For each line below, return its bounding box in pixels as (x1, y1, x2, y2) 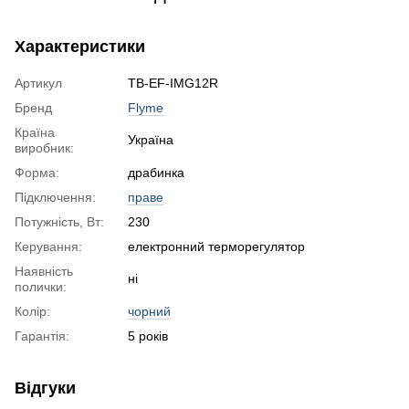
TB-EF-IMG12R (128, 76, 218, 91)
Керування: (15, 239, 82, 255)
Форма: (15, 165, 59, 181)
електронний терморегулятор (128, 239, 305, 255)
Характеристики (15, 37, 145, 57)
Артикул (15, 76, 62, 91)
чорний (128, 304, 171, 320)
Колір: (15, 304, 50, 320)
